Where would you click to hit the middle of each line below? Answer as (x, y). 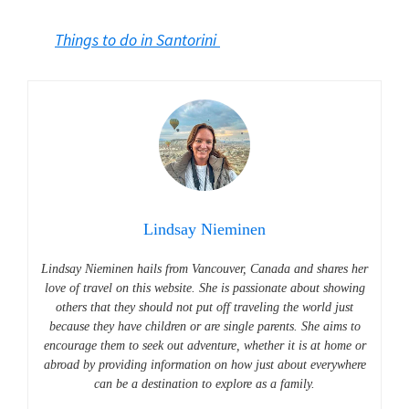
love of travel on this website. (121, 288)
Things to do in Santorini (137, 40)
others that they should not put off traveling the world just (204, 308)
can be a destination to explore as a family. (204, 384)
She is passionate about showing (282, 288)
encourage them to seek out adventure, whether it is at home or (204, 346)
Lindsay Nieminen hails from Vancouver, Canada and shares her (204, 269)
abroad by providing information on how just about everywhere (204, 365)
